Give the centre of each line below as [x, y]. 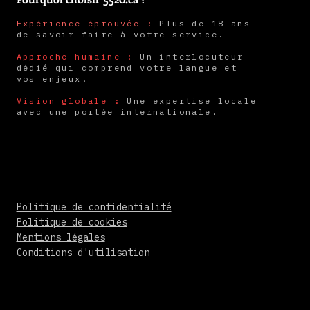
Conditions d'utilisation [83, 253]
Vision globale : [68, 101]
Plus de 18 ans [201, 23]
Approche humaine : [75, 56]
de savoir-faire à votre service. [120, 34]
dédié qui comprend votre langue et [127, 67]
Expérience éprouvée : [84, 23]
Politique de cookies [72, 222]
